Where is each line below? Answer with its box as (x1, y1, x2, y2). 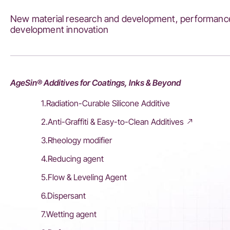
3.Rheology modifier (41, 135, 112, 145)
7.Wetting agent (41, 209, 97, 219)
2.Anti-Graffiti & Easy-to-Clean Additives (41, 117, 184, 127)
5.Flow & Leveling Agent (41, 172, 127, 182)
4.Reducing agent (41, 154, 104, 164)
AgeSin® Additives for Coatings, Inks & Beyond (10, 78, 181, 88)
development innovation (10, 24, 108, 35)
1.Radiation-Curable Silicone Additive (41, 98, 170, 108)
